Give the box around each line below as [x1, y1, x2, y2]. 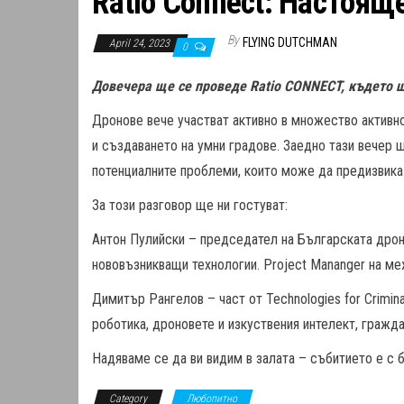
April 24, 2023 [109, 37, 172, 50]
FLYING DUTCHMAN [243, 35, 337, 50]
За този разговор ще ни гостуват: [92, 197, 288, 214]
